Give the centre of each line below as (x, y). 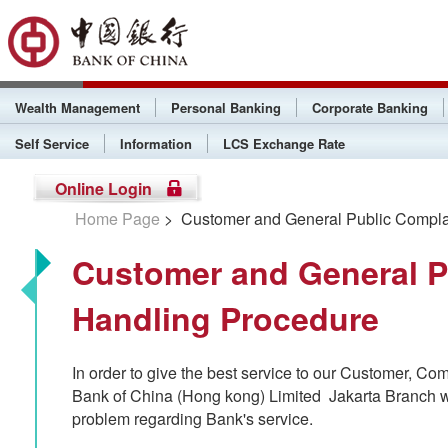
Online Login (103, 188)
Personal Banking (226, 107)
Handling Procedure (225, 318)
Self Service (52, 143)
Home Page (117, 218)
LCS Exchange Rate (284, 143)
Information (156, 143)
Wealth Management (77, 107)
